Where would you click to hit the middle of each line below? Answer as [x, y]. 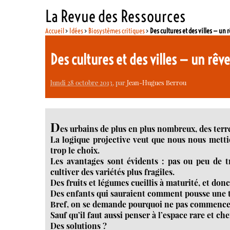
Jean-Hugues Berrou [157, 82]
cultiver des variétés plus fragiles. [113, 171]
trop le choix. [75, 150]
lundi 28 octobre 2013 [82, 82]
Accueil [55, 31]
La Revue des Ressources [116, 16]
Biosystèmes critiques [117, 31]
